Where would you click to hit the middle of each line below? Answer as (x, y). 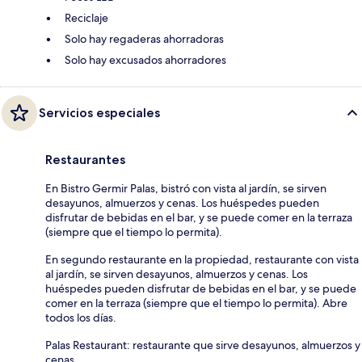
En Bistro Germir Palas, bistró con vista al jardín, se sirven (186, 188)
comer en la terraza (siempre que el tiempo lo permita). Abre (196, 303)
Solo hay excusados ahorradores (145, 59)
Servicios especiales (99, 112)
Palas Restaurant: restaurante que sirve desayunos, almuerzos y (203, 345)
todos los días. (81, 317)
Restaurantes (85, 159)
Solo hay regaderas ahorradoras (144, 38)
